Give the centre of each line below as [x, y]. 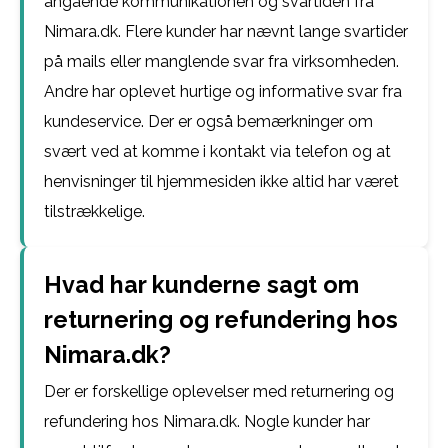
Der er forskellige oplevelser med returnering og [219, 391]
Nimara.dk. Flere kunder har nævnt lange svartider [226, 31]
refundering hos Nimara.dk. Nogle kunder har [207, 421]
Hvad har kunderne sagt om [201, 284]
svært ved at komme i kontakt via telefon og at [217, 151]
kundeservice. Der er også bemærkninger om [208, 121]
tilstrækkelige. [94, 211]
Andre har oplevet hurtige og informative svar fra [223, 91]
